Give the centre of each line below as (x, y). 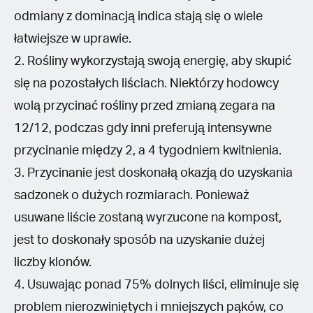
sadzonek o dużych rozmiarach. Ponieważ (132, 195)
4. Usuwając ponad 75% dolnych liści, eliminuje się (156, 285)
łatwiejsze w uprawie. (73, 39)
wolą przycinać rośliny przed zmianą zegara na (145, 106)
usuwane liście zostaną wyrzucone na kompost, (148, 218)
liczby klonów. (53, 262)
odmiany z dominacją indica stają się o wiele (138, 16)
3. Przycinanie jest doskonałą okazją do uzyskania (153, 173)
